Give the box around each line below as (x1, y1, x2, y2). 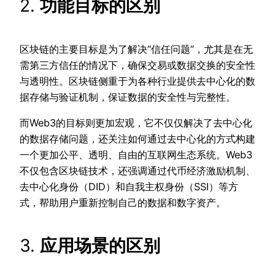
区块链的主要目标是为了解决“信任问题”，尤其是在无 (20, 42, 253, 55)
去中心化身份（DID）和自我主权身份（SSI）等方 (20, 180, 238, 193)
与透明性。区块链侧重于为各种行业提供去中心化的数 (20, 74, 255, 87)
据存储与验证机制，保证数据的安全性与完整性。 (20, 90, 236, 103)
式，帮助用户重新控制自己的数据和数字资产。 (20, 196, 226, 209)
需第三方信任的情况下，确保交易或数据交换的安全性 (20, 58, 255, 71)
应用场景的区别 (40, 234, 160, 256)
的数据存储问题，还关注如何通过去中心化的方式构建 (20, 133, 255, 145)
